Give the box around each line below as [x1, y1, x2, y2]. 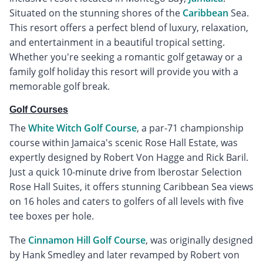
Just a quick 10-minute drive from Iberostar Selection [9, 165, 242, 178]
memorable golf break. [9, 79, 110, 93]
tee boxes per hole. [9, 209, 94, 222]
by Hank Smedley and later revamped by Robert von [9, 248, 240, 261]
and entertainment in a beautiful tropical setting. [9, 35, 225, 49]
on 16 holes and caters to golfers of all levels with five [9, 194, 244, 208]
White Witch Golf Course [28, 121, 137, 134]
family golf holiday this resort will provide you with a [9, 65, 238, 78]
